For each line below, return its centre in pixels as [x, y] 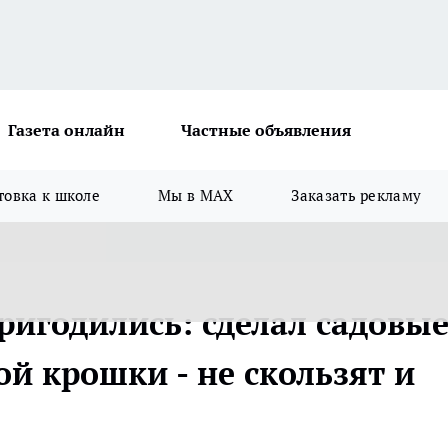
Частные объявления [266, 130]
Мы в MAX [196, 195]
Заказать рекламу [356, 195]
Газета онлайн [66, 130]
